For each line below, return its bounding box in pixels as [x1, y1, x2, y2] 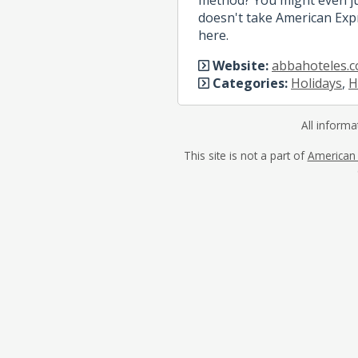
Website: [213, 56, 268, 74]
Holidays [291, 74, 342, 92]
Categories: [213, 74, 288, 92]
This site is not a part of [183, 147, 308, 163]
